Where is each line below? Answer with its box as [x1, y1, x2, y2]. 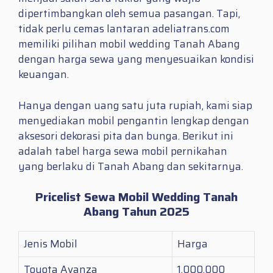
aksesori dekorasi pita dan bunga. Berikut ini [18, 127, 233, 144]
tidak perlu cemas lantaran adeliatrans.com [18, 21, 230, 37]
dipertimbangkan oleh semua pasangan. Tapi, [18, 5, 240, 22]
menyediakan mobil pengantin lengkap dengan [18, 112, 249, 129]
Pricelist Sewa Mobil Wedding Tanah [35, 187, 238, 207]
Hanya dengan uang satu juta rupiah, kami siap [18, 97, 252, 113]
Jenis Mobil [24, 236, 77, 252]
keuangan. [18, 66, 69, 83]
